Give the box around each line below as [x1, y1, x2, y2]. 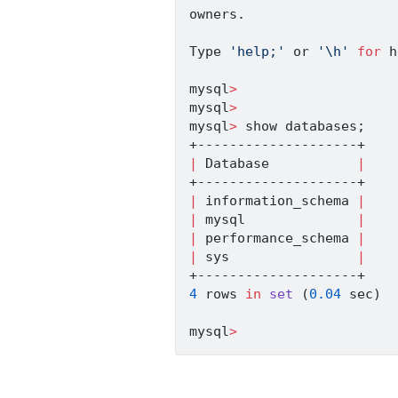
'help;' [229, 44, 285, 60]
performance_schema [197, 230, 357, 247]
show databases [237, 118, 357, 135]
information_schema [197, 193, 357, 210]
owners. [189, 6, 245, 23]
